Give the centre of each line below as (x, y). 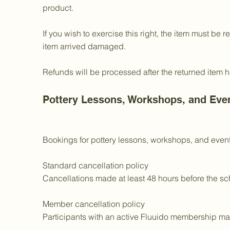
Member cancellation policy (94, 204)
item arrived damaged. (84, 46)
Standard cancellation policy (95, 165)
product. (58, 8)
